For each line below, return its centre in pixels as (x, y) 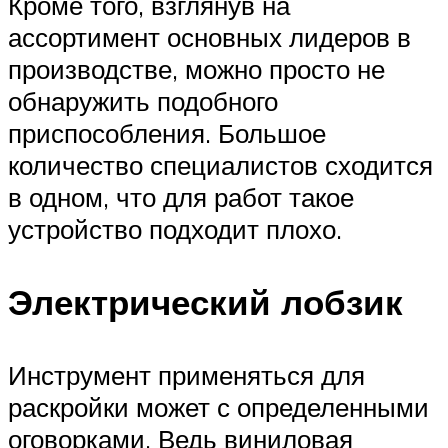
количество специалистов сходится (220, 164)
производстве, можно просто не (196, 68)
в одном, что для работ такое (181, 196)
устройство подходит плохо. (175, 228)
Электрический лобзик (205, 301)
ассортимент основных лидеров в (209, 36)
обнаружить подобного (143, 100)
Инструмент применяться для (186, 374)
